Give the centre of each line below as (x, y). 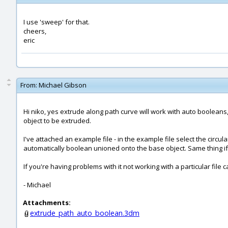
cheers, (35, 31)
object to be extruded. (57, 121)
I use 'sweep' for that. (56, 22)
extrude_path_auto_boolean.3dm (85, 213)
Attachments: (47, 203)
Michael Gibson (63, 85)
